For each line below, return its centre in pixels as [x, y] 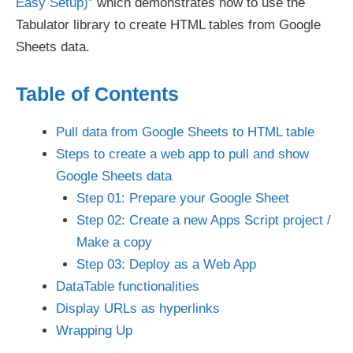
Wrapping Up [94, 331]
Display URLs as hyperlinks [138, 308]
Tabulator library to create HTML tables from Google [168, 25]
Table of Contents [97, 94]
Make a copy [114, 242]
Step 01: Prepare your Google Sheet [182, 198]
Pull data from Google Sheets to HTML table [185, 132]
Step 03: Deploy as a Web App [166, 264]
